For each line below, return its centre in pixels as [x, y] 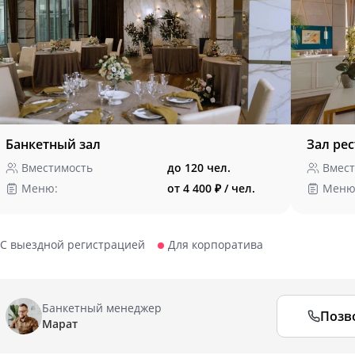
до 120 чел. [199, 168]
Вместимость [57, 168]
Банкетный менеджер [102, 308]
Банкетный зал [53, 144]
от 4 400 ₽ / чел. [211, 188]
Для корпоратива [216, 244]
